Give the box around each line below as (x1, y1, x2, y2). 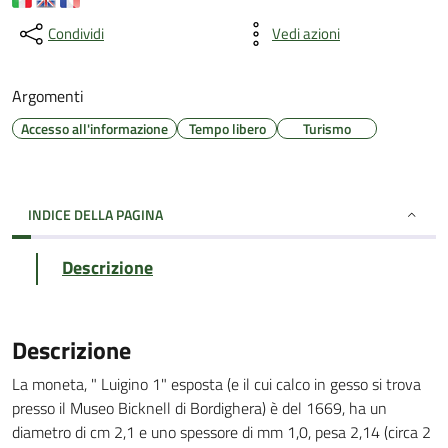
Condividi (48, 22, 104, 45)
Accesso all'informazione (21, 118, 168, 139)
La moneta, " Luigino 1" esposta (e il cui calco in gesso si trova (12, 372, 421, 396)
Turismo (303, 118, 351, 139)
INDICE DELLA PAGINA (28, 204, 163, 225)
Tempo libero (188, 118, 266, 139)
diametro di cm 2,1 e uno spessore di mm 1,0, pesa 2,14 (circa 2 (12, 420, 431, 444)
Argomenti (12, 84, 84, 108)
